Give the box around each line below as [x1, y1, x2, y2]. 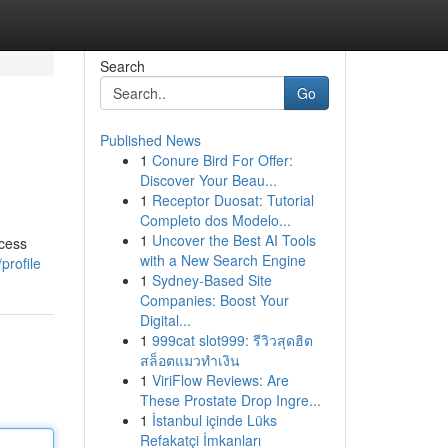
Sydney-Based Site [151, 270, 272, 290]
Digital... [139, 310, 191, 330]
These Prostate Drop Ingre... [139, 390, 321, 410]
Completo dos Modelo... [139, 210, 291, 230]
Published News [99, 130, 201, 150]
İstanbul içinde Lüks [151, 410, 277, 430]
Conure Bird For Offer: [151, 150, 293, 170]
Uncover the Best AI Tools [151, 230, 316, 250]
